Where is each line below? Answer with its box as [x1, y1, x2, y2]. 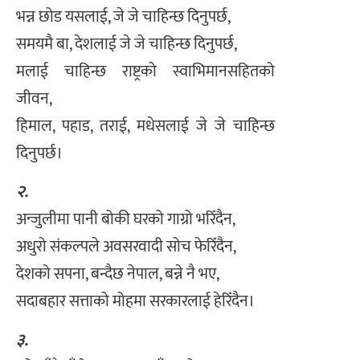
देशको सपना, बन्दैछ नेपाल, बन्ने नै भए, [16, 260, 219, 288]
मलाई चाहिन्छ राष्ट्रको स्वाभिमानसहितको [16, 57, 275, 85]
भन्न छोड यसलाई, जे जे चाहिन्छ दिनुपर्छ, [16, 2, 231, 31]
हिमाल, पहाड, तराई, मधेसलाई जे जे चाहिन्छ [16, 112, 275, 140]
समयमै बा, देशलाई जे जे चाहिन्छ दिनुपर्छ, [16, 30, 237, 58]
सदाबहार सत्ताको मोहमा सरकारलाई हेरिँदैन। [16, 288, 255, 316]
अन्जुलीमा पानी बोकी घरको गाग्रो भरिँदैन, [16, 206, 235, 234]
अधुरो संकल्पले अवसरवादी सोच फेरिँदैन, [16, 233, 236, 261]
